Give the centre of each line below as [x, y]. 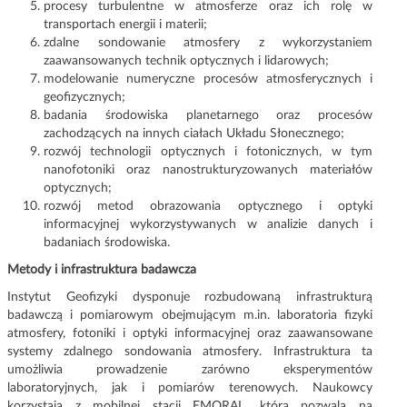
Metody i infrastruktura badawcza [102, 270]
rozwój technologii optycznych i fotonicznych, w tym [208, 152]
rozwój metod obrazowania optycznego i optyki [208, 207]
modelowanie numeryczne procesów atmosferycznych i [208, 79]
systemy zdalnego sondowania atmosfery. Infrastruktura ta [190, 352]
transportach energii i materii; [125, 25]
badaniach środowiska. [107, 243]
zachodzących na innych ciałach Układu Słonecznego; [194, 134]
